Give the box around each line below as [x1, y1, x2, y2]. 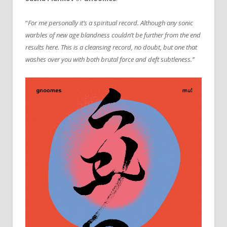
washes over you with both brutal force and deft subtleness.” [25, 54, 195, 64]
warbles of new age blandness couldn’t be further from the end [25, 30, 201, 40]
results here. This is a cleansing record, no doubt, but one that [25, 42, 197, 52]
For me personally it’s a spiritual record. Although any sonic [28, 18, 193, 27]
